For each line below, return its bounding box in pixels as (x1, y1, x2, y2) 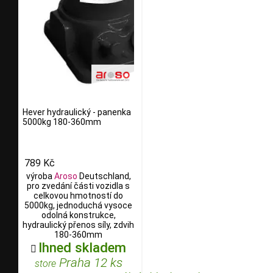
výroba (26, 171, 54, 181)
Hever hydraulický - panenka (23, 107, 131, 118)
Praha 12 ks (55, 255, 122, 270)
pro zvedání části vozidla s (27, 180, 130, 191)
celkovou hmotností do (34, 190, 123, 200)
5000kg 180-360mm (23, 117, 101, 127)
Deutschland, (77, 171, 131, 181)
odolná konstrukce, (41, 210, 116, 220)
